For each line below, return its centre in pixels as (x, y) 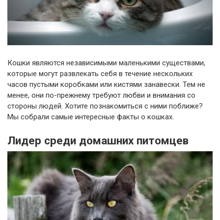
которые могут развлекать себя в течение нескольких (100, 74)
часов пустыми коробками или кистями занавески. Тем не (106, 85)
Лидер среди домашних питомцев (98, 141)
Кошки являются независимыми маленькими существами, (106, 63)
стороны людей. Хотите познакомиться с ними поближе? (105, 106)
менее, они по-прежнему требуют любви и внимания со (101, 96)
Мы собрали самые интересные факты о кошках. (91, 117)
